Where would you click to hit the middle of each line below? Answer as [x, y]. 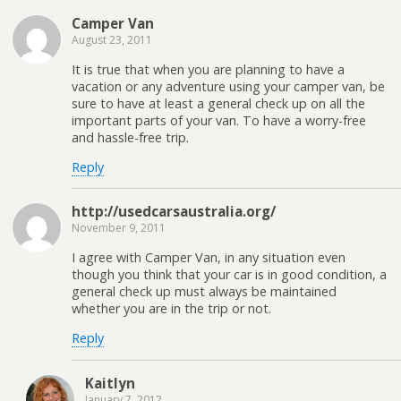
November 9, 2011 [119, 228]
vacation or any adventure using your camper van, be [228, 86]
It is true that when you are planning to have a [208, 69]
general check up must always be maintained [204, 291]
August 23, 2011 [112, 40]
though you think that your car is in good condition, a [229, 274]
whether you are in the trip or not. [171, 308]
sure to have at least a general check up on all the [218, 103]
